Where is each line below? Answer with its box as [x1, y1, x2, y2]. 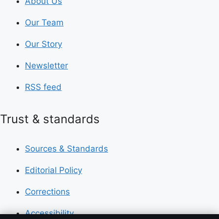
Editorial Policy [25, 165, 82, 175]
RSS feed [25, 82, 62, 92]
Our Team [25, 18, 64, 27]
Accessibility [25, 208, 74, 218]
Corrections [25, 186, 70, 197]
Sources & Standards [25, 143, 108, 153]
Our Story [25, 39, 62, 49]
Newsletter [25, 61, 68, 70]
